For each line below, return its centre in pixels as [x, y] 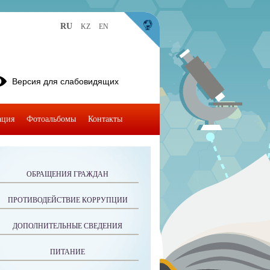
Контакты [105, 119]
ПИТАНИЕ [67, 252]
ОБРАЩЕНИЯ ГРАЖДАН [67, 174]
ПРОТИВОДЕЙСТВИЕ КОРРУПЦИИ [67, 200]
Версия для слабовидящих [65, 81]
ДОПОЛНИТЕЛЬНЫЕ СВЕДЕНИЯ [67, 226]
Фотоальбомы [51, 119]
